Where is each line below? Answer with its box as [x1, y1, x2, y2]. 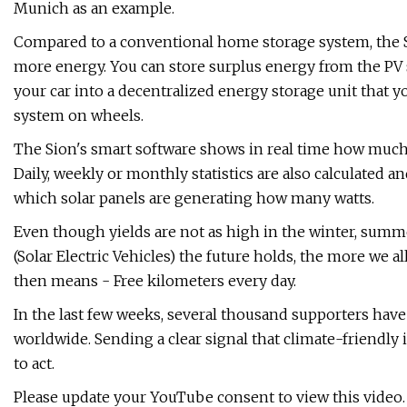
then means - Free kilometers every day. [14, 272, 296, 291]
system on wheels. [14, 106, 144, 125]
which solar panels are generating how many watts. [14, 189, 374, 208]
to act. [14, 354, 55, 373]
